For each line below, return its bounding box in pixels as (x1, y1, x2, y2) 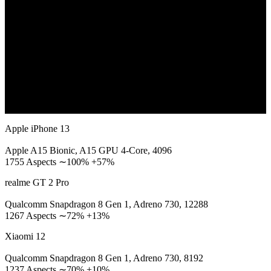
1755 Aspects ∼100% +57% (5, 157, 114, 167)
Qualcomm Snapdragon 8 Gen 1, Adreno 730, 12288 (5, 199, 208, 209)
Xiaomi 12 (5, 231, 45, 241)
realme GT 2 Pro (5, 177, 69, 188)
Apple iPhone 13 (5, 123, 70, 134)
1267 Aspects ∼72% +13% (5, 211, 109, 221)
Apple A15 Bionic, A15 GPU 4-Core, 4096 (5, 145, 172, 155)
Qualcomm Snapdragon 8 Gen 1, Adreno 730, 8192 (5, 253, 203, 263)
